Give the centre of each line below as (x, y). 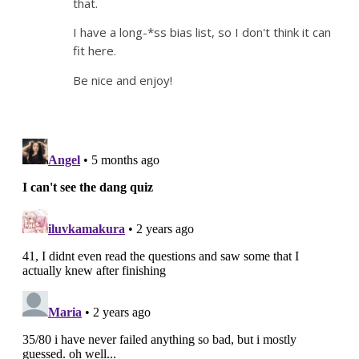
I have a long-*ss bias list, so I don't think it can (202, 32)
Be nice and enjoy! (123, 80)
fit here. (95, 51)
